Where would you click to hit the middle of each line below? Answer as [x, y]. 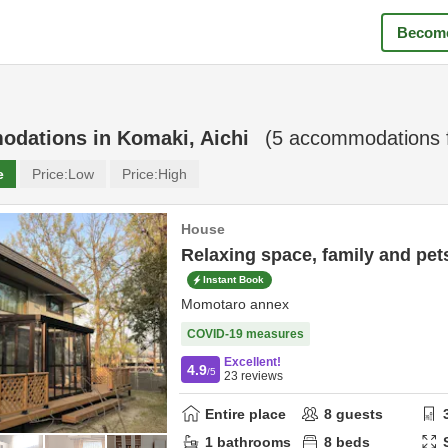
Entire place [245, 413]
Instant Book [233, 280]
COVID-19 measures [245, 334]
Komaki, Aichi [183, 138]
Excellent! [252, 362]
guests [358, 413]
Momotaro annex [235, 304]
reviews [260, 376]
